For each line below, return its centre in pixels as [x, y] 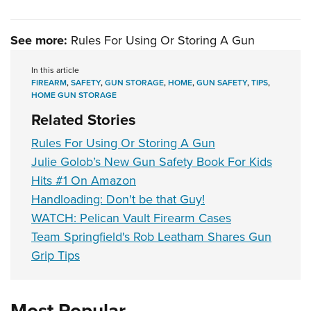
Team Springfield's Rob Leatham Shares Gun [151, 237]
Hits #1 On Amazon [84, 181]
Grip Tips [56, 256]
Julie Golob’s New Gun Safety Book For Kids [152, 162]
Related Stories [84, 120]
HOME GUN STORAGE [74, 95]
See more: [39, 41]
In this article [55, 70]
